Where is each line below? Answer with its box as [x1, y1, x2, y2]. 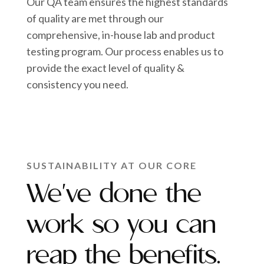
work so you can [27, 210, 217, 241]
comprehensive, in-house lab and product [27, 28, 216, 42]
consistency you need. [27, 78, 129, 91]
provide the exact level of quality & [27, 61, 185, 75]
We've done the [27, 180, 202, 210]
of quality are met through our [27, 12, 164, 25]
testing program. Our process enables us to [27, 45, 224, 58]
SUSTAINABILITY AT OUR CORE [27, 160, 197, 171]
